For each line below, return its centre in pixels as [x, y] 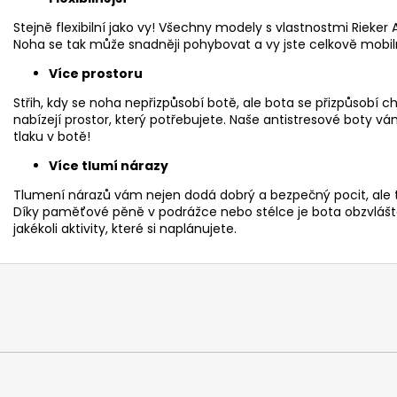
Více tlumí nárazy [109, 165]
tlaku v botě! [52, 136]
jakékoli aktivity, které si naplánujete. [125, 228]
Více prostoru [96, 73]
